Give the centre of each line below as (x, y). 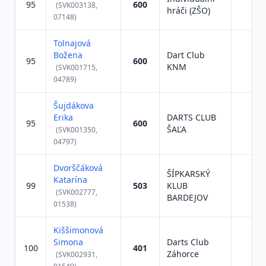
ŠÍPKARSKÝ (189, 174)
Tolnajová (72, 43)
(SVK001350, (77, 130)
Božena (68, 55)
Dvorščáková (78, 168)
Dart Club (186, 55)
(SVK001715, (77, 67)
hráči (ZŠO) (189, 10)
